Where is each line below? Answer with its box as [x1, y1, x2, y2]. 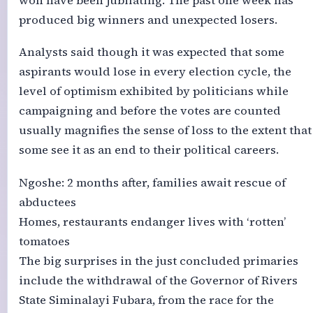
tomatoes [18, 233, 70, 249]
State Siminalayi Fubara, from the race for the [18, 291, 274, 308]
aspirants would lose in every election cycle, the [18, 64, 291, 80]
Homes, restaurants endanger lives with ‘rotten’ [18, 213, 286, 230]
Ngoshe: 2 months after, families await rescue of [18, 174, 286, 191]
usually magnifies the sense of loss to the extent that [18, 122, 312, 139]
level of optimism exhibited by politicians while [18, 83, 289, 100]
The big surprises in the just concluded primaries [18, 252, 298, 269]
